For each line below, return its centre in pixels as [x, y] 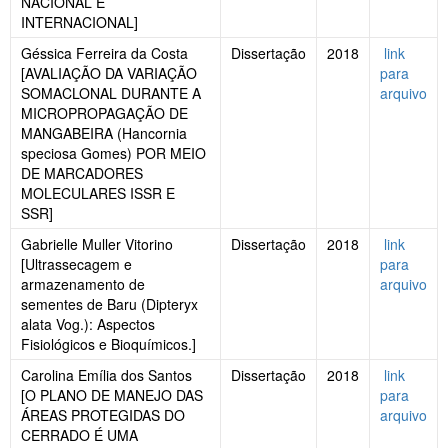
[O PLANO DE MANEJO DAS [112, 395]
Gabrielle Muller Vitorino [97, 244]
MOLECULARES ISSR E [98, 193]
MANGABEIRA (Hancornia [104, 133]
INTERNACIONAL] [79, 22]
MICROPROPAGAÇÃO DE [104, 113]
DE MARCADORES [82, 173]
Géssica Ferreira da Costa [104, 53]
